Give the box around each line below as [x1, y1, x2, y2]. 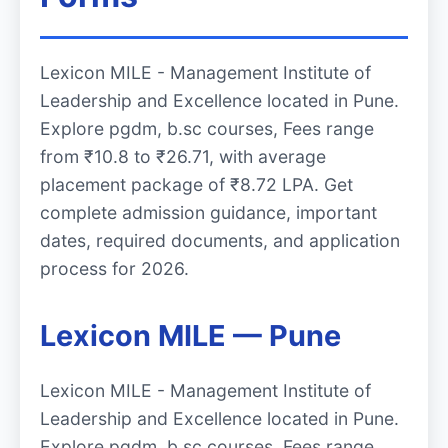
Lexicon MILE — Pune [40, 318, 341, 354]
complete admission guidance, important [40, 202, 377, 224]
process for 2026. [40, 258, 189, 280]
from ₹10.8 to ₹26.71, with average [40, 146, 326, 168]
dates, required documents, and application [40, 230, 400, 252]
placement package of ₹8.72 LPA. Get [40, 174, 353, 196]
